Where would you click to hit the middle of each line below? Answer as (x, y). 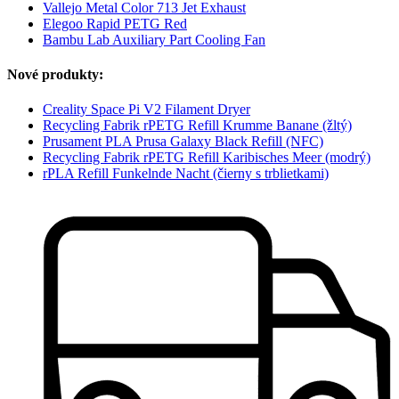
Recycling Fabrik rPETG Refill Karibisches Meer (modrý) (207, 158)
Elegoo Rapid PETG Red (115, 23)
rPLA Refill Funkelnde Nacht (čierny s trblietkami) (186, 174)
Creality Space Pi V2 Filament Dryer (147, 110)
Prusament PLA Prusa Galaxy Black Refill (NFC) (183, 142)
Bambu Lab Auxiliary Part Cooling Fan (154, 39)
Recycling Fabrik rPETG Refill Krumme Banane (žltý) (197, 126)
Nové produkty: (55, 74)
